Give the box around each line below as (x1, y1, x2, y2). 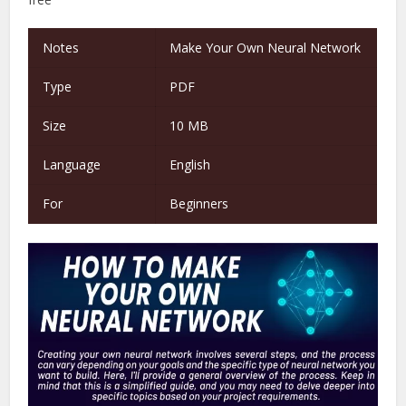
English (169, 155, 211, 173)
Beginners (169, 194, 233, 212)
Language (43, 155, 105, 173)
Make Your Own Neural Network (169, 38, 362, 56)
